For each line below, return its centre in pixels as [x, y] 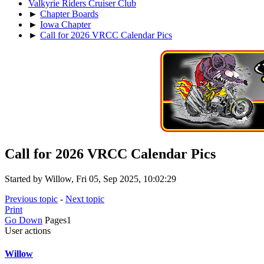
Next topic [85, 199]
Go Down [24, 220]
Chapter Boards [69, 14]
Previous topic [31, 199]
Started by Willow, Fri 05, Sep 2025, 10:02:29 [90, 179]
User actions [28, 230]
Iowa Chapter [65, 24]
